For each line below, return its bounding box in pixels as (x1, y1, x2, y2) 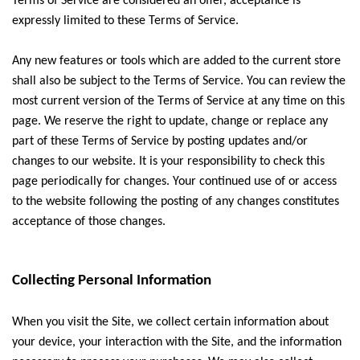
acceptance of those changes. (12, 215, 166, 228)
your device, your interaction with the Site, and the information (12, 336, 342, 349)
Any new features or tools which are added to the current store (12, 55, 341, 67)
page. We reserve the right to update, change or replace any (12, 115, 328, 128)
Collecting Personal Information (12, 273, 211, 288)
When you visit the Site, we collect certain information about (12, 316, 329, 329)
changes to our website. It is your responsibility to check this (12, 155, 325, 168)
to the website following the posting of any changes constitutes (12, 195, 339, 208)
